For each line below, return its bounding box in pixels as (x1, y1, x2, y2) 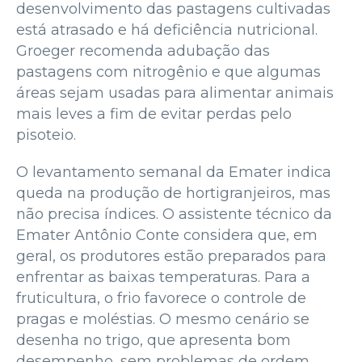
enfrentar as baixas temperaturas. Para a (16, 267, 310, 286)
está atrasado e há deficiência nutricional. (16, 20, 318, 39)
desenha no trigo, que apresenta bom (16, 330, 291, 349)
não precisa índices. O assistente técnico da (16, 204, 332, 223)
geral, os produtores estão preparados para (16, 246, 326, 265)
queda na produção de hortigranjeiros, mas (16, 183, 330, 202)
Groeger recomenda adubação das (16, 41, 270, 60)
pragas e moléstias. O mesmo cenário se (16, 309, 309, 328)
